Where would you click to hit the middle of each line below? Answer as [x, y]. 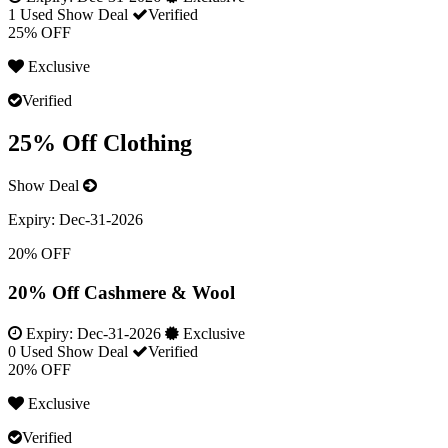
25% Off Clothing [100, 142]
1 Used [30, 14]
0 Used [30, 351]
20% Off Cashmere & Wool [121, 292]
